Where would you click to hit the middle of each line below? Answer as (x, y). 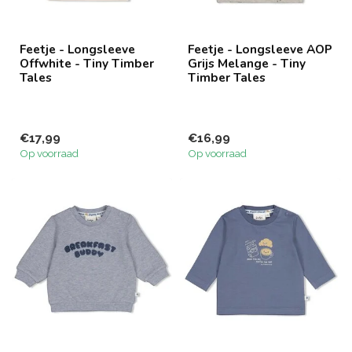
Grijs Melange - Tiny (247, 63)
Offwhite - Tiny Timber (87, 63)
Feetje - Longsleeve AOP (260, 49)
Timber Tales (227, 77)
